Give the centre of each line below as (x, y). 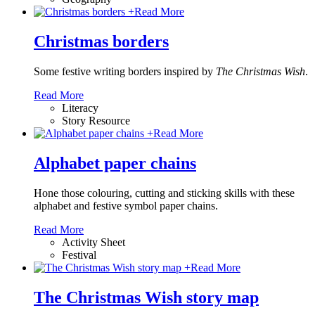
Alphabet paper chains (115, 163)
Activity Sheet (94, 242)
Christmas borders (101, 42)
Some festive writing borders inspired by (125, 71)
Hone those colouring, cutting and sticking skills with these (164, 193)
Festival (79, 255)
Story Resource (96, 121)
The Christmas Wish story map (146, 297)
